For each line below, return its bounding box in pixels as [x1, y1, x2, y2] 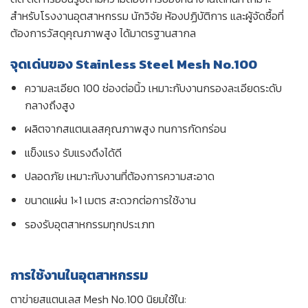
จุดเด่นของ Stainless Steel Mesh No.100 [10, 54, 257, 75]
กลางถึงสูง [24, 96, 75, 113]
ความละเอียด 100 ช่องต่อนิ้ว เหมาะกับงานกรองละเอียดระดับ [24, 79, 282, 96]
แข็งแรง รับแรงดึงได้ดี [24, 144, 122, 161]
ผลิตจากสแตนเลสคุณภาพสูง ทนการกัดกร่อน [24, 120, 226, 137]
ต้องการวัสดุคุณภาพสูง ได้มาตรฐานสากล [10, 25, 196, 42]
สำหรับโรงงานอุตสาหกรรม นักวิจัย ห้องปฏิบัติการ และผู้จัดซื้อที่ [10, 8, 284, 25]
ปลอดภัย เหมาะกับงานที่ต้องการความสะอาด [24, 168, 214, 185]
